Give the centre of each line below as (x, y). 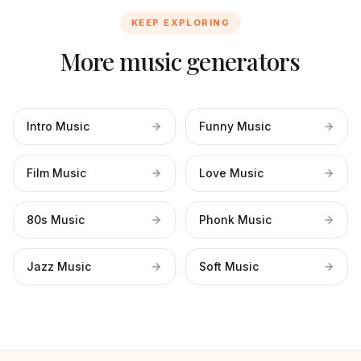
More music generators (180, 61)
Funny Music (235, 126)
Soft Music (229, 266)
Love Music (231, 173)
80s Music (56, 220)
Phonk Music (235, 220)
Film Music (56, 173)
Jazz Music (59, 266)
